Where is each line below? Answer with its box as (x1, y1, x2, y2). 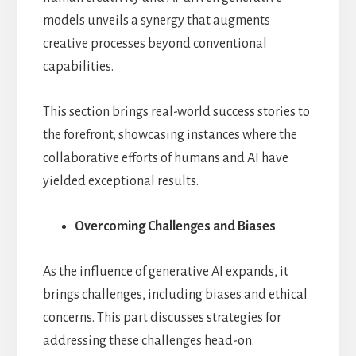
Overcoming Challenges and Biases (74, 219, 276, 234)
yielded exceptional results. (42, 173, 199, 188)
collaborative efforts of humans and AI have (42, 150, 288, 165)
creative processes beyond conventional (42, 36, 267, 51)
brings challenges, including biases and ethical (42, 287, 308, 302)
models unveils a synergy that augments (42, 13, 270, 28)
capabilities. (42, 59, 114, 74)
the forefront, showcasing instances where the (42, 127, 297, 142)
